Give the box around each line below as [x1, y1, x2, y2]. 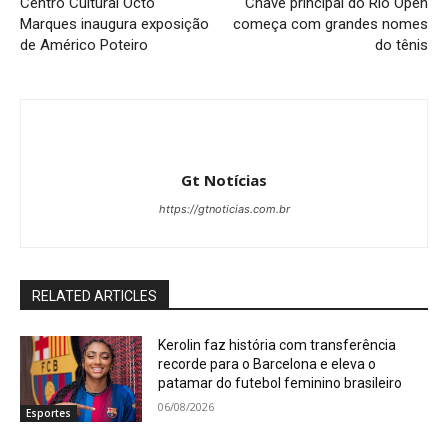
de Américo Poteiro [20, 36, 148, 55]
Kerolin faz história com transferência [158, 337, 397, 354]
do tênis [374, 36, 428, 55]
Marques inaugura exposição [20, 15, 209, 34]
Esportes [26, 405, 71, 420]
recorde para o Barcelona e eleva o [158, 356, 377, 373]
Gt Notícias [181, 170, 267, 191]
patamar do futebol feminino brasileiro [158, 375, 403, 392]
